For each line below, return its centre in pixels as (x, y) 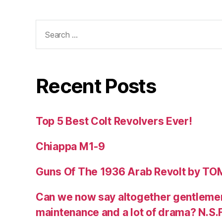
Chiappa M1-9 (70, 146)
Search (49, 26)
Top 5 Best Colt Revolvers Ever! (114, 121)
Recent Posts (96, 86)
